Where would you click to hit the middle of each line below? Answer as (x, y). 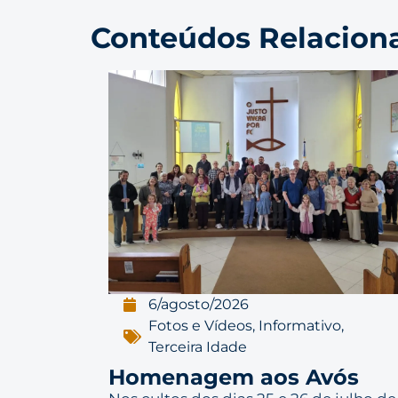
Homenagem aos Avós (234, 378)
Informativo (299, 326)
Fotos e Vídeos (200, 326)
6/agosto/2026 (198, 305)
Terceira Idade (197, 347)
